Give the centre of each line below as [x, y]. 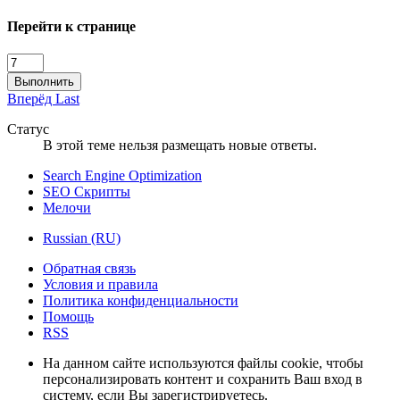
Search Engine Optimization [122, 176]
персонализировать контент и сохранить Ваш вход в [203, 379]
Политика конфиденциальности [141, 301]
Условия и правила [100, 285]
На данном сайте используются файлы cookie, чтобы [203, 363]
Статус [28, 129]
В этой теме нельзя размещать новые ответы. [180, 146]
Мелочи [67, 208]
